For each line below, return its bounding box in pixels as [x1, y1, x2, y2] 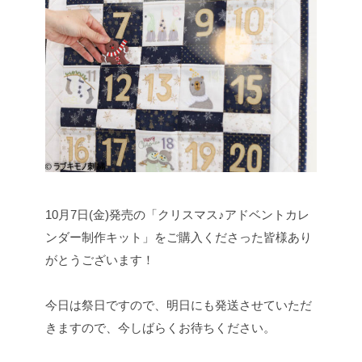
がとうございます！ [45, 253, 154, 267]
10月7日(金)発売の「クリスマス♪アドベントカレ [45, 208, 309, 222]
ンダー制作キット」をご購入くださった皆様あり [45, 230, 312, 245]
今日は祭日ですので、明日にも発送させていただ [45, 298, 312, 313]
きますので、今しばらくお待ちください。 [45, 321, 276, 335]
